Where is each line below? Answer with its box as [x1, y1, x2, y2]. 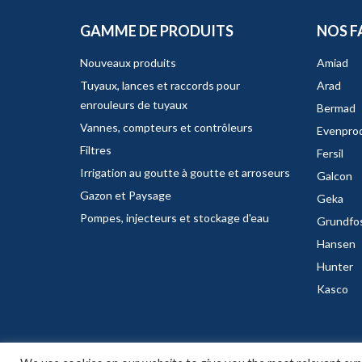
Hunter [316, 259, 353, 274]
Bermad [316, 101, 356, 116]
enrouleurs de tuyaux [80, 98, 187, 112]
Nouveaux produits [80, 56, 176, 70]
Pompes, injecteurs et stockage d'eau [80, 211, 269, 225]
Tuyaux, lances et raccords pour [80, 78, 240, 93]
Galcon [316, 169, 352, 183]
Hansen [316, 237, 356, 251]
